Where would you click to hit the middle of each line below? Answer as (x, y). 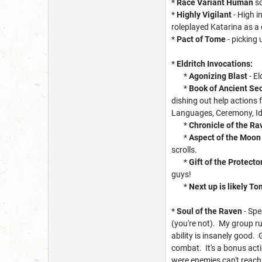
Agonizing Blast (218, 76)
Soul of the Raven (209, 211)
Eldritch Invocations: (215, 63)
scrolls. (184, 149)
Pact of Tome (201, 39)
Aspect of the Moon (225, 137)
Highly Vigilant (204, 14)
